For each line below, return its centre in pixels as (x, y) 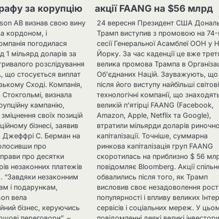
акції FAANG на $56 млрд (154, 9)
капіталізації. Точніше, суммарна (153, 136)
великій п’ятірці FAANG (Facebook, (155, 105)
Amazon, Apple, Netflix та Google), (154, 115)
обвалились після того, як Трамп (153, 177)
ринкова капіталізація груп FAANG (155, 146)
